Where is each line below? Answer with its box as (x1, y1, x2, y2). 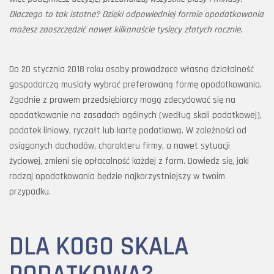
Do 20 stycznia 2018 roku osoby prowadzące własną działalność (9, 64, 254, 75)
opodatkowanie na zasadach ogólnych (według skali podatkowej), (9, 109, 262, 121)
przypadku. (9, 186, 51, 198)
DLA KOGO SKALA (9, 230, 188, 264)
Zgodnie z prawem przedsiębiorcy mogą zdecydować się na (9, 94, 235, 106)
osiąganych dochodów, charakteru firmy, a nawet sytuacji (9, 140, 230, 152)
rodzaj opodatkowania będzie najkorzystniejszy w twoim (9, 171, 225, 182)
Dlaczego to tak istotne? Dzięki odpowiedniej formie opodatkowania (9, 9, 264, 20)
